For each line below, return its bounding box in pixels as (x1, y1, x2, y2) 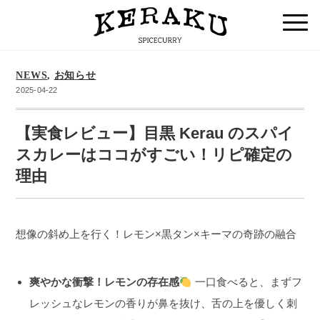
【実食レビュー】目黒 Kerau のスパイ (16, 124, 294, 142)
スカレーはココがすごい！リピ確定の (16, 146, 293, 164)
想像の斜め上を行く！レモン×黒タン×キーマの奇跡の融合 (16, 228, 297, 240)
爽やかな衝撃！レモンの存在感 (29, 276, 180, 288)
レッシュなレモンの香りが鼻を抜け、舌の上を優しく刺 (29, 297, 298, 309)
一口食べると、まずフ (191, 276, 302, 288)
